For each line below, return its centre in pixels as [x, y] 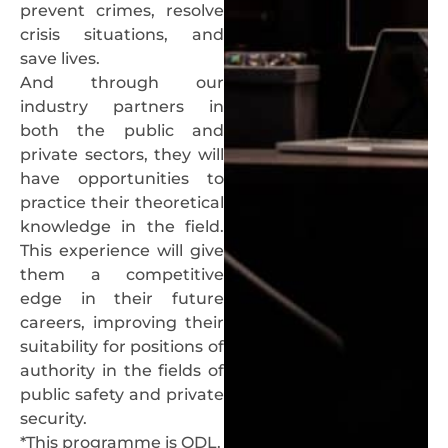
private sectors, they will [122, 155]
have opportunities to [122, 179]
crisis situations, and [122, 35]
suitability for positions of [122, 347]
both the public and [122, 131]
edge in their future [122, 299]
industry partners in [122, 107]
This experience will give [122, 251]
